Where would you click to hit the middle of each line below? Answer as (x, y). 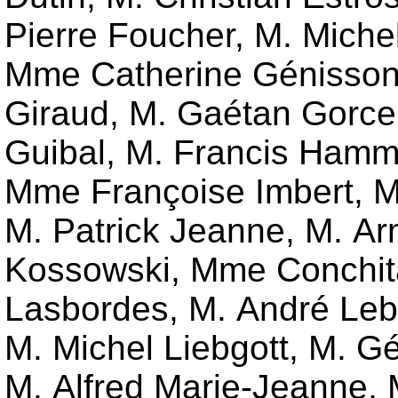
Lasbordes (87, 309)
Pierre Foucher (119, 36)
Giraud (57, 114)
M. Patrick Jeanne (145, 231)
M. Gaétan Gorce (263, 114)
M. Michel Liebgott (147, 348)
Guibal (55, 153)
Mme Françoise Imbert (179, 192)
